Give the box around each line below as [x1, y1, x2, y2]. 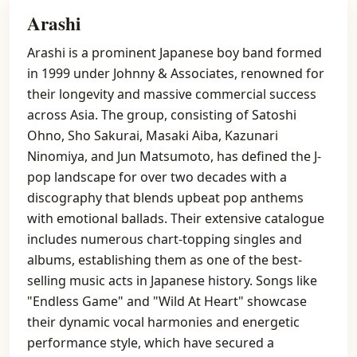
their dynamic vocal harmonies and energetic [27, 313, 300, 331]
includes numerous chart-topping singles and [27, 230, 302, 248]
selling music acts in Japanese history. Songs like [27, 272, 317, 289]
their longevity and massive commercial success [27, 85, 316, 103]
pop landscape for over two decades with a [27, 168, 287, 186]
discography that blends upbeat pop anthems [27, 189, 304, 206]
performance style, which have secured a [27, 334, 274, 351]
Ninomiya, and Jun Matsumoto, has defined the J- [27, 147, 321, 165]
